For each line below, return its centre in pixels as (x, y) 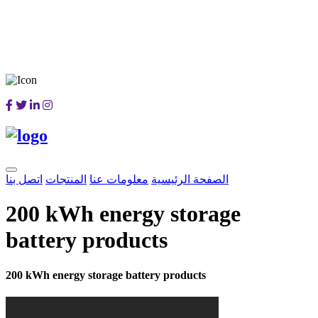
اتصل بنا (24, 179)
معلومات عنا (119, 179)
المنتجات (66, 179)
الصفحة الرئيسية (190, 179)
